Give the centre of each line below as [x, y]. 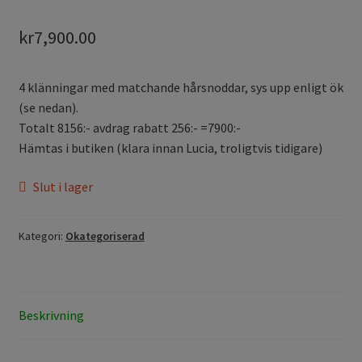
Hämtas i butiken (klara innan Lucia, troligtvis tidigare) [170, 147]
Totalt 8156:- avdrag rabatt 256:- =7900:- [129, 127]
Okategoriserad [105, 236]
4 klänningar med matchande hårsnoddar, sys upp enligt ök [181, 87]
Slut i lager [63, 186]
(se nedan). [48, 107]
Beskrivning [51, 316]
